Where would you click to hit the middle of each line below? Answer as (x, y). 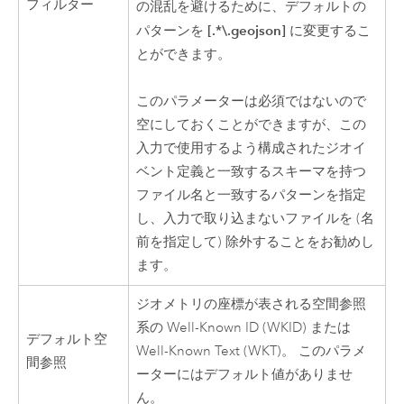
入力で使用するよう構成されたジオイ (252, 149)
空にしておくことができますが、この (252, 125)
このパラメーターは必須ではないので (252, 102)
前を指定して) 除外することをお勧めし (256, 243)
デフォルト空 (67, 339)
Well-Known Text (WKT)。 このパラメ (252, 351)
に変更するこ (329, 31)
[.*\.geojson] (247, 30)
